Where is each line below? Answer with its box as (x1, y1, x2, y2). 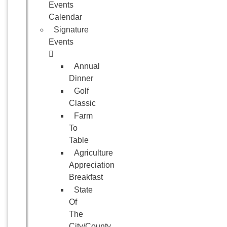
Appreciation (69, 161, 115, 169)
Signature (54, 25, 89, 34)
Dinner (69, 74, 93, 83)
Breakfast (69, 173, 103, 181)
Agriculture (74, 148, 113, 157)
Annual (74, 62, 100, 70)
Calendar (49, 13, 82, 21)
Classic (69, 99, 96, 107)
